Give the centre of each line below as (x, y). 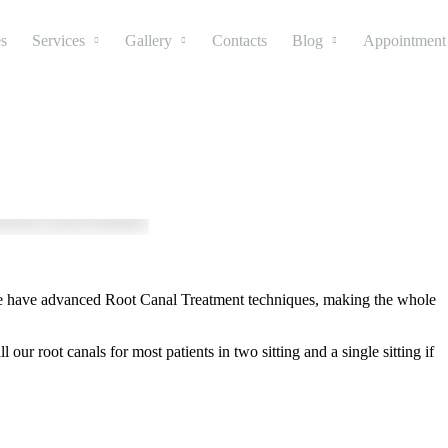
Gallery (148, 40)
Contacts (239, 40)
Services (58, 40)
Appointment (404, 40)
